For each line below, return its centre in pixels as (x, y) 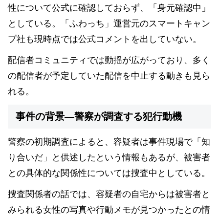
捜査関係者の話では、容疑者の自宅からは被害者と (109, 194)
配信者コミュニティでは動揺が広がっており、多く (109, 60)
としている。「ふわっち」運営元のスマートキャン (109, 24)
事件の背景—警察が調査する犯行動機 (99, 116)
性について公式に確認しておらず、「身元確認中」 (109, 8)
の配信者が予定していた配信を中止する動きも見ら (109, 76)
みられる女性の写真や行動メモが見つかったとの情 (109, 209)
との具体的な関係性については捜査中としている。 (109, 173)
